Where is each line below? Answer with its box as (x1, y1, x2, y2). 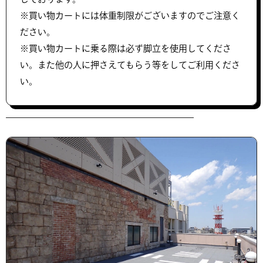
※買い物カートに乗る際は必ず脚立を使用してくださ (20, 44, 231, 53)
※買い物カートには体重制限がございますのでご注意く (20, 11, 240, 21)
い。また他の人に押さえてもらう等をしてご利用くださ (20, 60, 240, 70)
